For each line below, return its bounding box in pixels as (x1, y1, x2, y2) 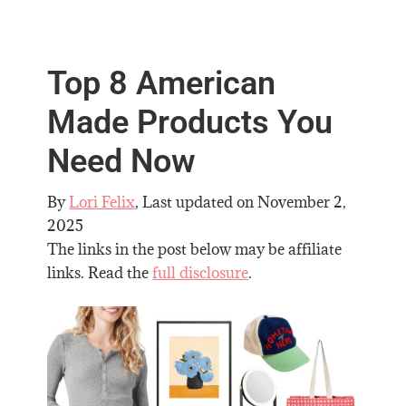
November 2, (257, 191, 347, 212)
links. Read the (47, 262, 153, 283)
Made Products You (47, 102, 333, 141)
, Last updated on (135, 191, 258, 212)
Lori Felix (69, 191, 136, 212)
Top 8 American (47, 63, 276, 102)
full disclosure (152, 262, 249, 283)
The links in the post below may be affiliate (47, 238, 343, 259)
